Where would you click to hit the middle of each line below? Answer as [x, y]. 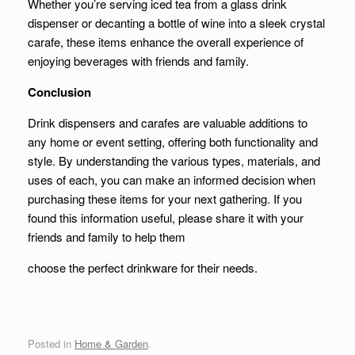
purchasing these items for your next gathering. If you [165, 198]
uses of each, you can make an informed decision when [172, 179]
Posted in [51, 343]
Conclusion [59, 92]
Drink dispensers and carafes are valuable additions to [168, 122]
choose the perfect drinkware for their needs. [143, 267]
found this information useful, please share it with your [166, 218]
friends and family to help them [107, 237]
